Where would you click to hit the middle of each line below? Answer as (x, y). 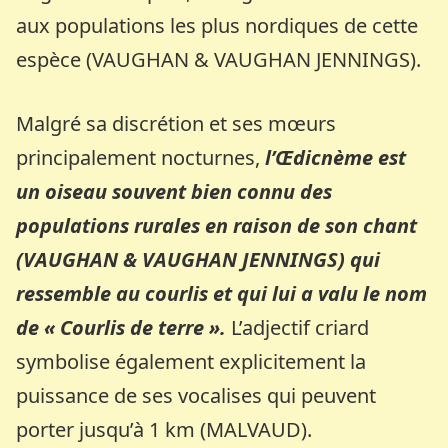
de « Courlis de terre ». (121, 328)
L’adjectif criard (298, 328)
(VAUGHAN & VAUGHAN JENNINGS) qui (198, 260)
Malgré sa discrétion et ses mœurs (176, 124)
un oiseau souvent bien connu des (174, 192)
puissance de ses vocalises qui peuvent (196, 396)
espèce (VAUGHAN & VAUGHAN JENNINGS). (219, 60)
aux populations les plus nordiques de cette (217, 26)
